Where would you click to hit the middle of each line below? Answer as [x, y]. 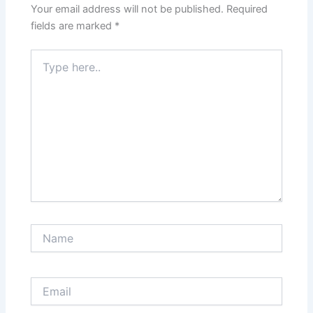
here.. [43, 70]
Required [247, 9]
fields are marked [73, 26]
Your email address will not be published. [128, 9]
